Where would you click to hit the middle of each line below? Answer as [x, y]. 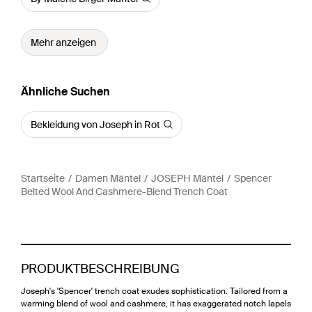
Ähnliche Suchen [65, 91]
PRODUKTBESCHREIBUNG [100, 268]
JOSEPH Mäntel [187, 178]
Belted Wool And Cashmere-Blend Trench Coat [124, 191]
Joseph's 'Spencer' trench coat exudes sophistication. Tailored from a [154, 291]
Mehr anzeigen [63, 42]
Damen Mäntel [108, 178]
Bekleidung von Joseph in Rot [95, 124]
